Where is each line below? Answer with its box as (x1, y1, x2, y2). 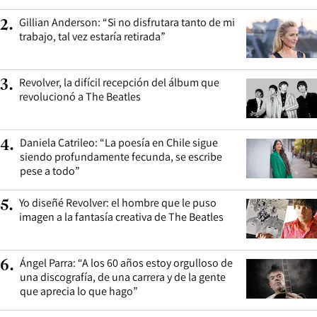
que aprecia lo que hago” (20, 284, 138, 299)
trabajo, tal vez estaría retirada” (19, 29, 166, 45)
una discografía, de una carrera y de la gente (20, 270, 226, 285)
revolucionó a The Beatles (19, 89, 141, 105)
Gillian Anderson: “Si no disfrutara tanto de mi (19, 15, 235, 30)
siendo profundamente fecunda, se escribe (20, 149, 222, 165)
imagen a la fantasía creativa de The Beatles (19, 209, 224, 225)
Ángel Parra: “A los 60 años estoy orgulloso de (20, 255, 233, 271)
